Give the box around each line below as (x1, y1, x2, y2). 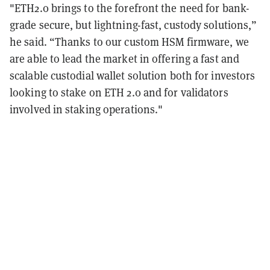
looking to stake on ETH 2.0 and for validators (10, 85, 228, 99)
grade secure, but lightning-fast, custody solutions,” (10, 17, 257, 32)
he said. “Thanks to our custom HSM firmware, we (10, 34, 249, 49)
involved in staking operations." (10, 102, 163, 116)
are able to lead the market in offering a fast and (10, 51, 240, 66)
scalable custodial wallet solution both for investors (10, 68, 256, 83)
